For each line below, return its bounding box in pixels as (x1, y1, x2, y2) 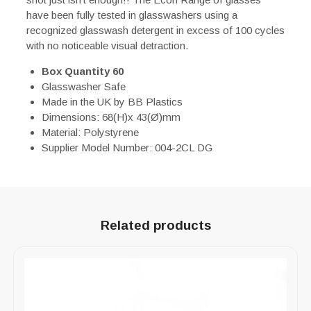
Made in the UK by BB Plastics (42, 95, 183, 108)
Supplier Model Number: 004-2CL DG (42, 141, 212, 153)
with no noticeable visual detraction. (26, 39, 188, 51)
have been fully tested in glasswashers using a (26, 8, 237, 21)
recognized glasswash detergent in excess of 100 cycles (26, 24, 285, 36)
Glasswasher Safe (42, 80, 126, 92)
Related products (100, 217, 211, 233)
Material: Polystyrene (42, 126, 139, 138)
